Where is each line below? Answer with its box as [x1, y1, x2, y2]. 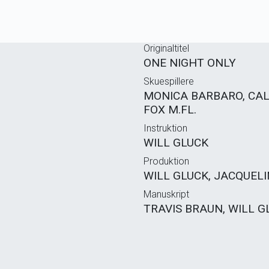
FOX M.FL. [144, 102, 196, 116]
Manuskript [144, 188, 189, 200]
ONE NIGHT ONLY [144, 55, 236, 70]
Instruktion [144, 122, 187, 134]
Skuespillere [144, 75, 194, 87]
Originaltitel [144, 42, 189, 54]
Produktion [144, 155, 189, 167]
